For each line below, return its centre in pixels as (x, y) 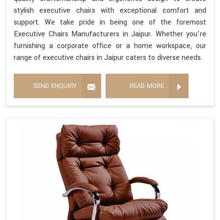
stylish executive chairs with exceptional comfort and (110, 10)
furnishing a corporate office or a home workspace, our (110, 46)
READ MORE (147, 86)
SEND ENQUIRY (55, 86)
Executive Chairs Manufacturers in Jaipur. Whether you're (110, 34)
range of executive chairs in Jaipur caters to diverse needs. (108, 57)
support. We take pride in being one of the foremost (110, 22)
